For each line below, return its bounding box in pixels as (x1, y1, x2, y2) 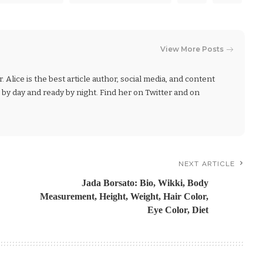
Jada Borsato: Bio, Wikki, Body (82, 177, 209, 188)
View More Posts (160, 45, 224, 54)
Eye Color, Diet (147, 204, 209, 215)
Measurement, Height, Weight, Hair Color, (40, 191, 209, 201)
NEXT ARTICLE (178, 159, 235, 168)
